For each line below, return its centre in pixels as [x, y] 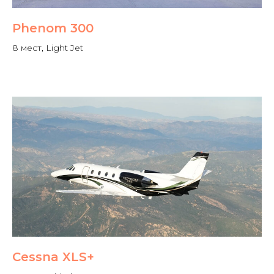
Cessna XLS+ [53, 257]
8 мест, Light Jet [48, 48]
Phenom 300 [53, 28]
